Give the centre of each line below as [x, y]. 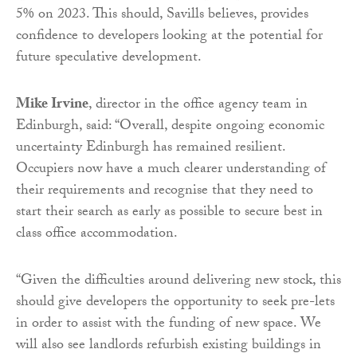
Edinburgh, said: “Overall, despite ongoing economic [170, 127]
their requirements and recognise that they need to [165, 192]
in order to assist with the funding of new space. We [169, 325]
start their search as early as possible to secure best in [169, 214]
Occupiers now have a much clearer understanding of [171, 171]
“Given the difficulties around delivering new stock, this [178, 282]
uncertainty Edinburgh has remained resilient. [151, 149]
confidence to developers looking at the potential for [169, 37]
